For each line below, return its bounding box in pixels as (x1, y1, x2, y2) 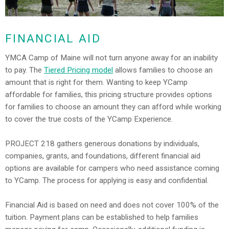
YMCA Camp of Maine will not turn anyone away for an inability (5, 53, 218, 62)
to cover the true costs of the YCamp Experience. (5, 114, 173, 124)
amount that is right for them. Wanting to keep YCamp (5, 77, 188, 87)
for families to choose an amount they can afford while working (5, 102, 221, 111)
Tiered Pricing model (44, 65, 113, 75)
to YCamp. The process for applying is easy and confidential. (5, 176, 209, 186)
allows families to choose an (113, 65, 213, 75)
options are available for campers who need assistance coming (5, 164, 219, 173)
